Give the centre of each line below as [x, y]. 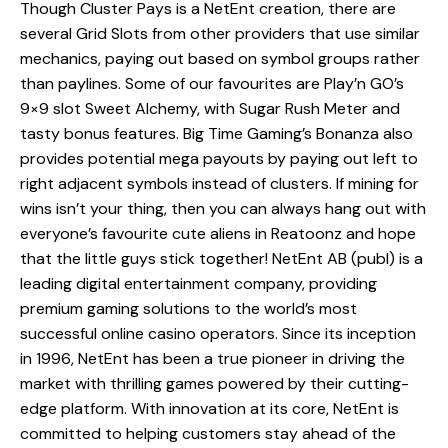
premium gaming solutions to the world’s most [188, 308]
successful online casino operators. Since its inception [218, 333]
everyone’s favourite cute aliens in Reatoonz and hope [218, 233]
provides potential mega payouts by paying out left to [219, 158]
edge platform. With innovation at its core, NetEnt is [209, 408]
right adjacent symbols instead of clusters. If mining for [219, 183]
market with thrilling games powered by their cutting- [214, 383]
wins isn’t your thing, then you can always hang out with [223, 208]
